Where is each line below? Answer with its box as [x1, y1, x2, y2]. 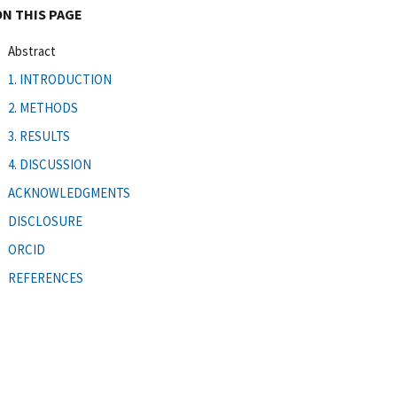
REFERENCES [8, 269, 83, 286]
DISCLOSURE [8, 212, 82, 230]
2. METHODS [8, 98, 78, 116]
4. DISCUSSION [8, 155, 91, 173]
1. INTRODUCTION [8, 70, 112, 88]
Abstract [8, 42, 56, 59]
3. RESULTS [8, 127, 70, 144]
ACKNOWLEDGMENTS [8, 183, 130, 201]
